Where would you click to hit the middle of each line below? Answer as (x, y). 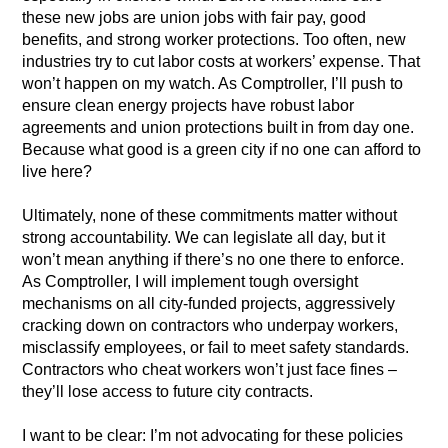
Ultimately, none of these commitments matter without (210, 216)
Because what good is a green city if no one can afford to (222, 150)
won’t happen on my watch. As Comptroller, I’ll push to (213, 84)
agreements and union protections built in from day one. (218, 128)
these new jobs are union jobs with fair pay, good (194, 18)
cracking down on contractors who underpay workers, (210, 326)
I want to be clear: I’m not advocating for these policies (213, 436)
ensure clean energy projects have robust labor (188, 106)
